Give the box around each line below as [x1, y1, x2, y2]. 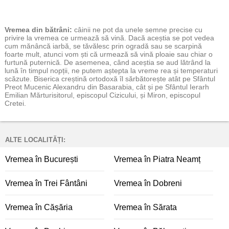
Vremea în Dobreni [114, 179, 182, 188]
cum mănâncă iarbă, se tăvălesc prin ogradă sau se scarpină [5, 42, 202, 50]
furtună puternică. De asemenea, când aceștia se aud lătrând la [5, 58, 211, 66]
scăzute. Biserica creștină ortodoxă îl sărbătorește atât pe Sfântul [5, 75, 215, 83]
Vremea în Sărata [114, 203, 177, 212]
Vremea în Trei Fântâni [5, 179, 87, 188]
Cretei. [5, 99, 26, 107]
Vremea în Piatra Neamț [114, 155, 200, 164]
